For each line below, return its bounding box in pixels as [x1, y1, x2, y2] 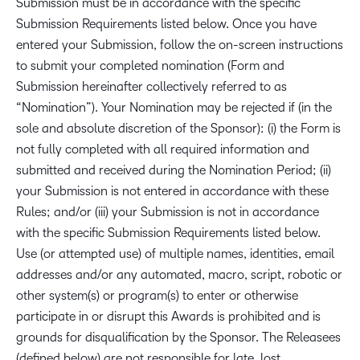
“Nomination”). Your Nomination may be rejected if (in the [16, 100, 332, 114]
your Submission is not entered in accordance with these [16, 184, 329, 198]
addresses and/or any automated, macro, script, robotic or [16, 268, 342, 281]
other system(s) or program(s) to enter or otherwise [16, 288, 298, 302]
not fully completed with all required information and [16, 142, 309, 156]
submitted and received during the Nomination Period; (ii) [16, 163, 331, 177]
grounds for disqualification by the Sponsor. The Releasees [16, 330, 341, 344]
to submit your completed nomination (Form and [16, 59, 284, 72]
